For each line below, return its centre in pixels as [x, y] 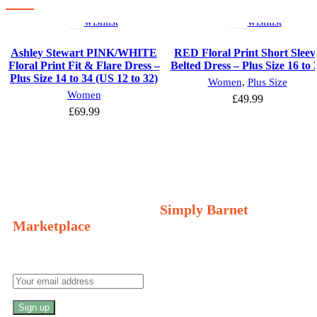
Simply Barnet [202, 210]
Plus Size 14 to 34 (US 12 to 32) [84, 78]
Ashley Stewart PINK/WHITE [84, 52]
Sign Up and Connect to [85, 210]
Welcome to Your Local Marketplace [74, 177]
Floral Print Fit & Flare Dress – [84, 65]
